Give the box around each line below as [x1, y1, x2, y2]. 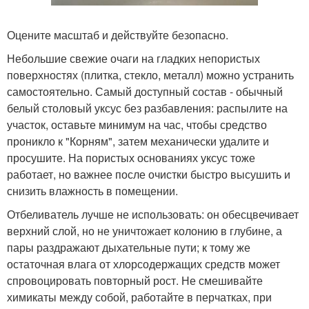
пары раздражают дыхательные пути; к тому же [7, 239, 250, 255]
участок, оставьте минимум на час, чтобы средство [7, 116, 267, 132]
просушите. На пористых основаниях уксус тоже [7, 149, 255, 166]
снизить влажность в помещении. [7, 182, 178, 199]
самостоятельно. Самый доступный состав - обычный [7, 83, 283, 99]
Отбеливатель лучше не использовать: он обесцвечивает [7, 206, 299, 222]
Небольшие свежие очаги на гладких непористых [7, 50, 260, 66]
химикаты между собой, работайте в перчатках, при [7, 288, 272, 305]
